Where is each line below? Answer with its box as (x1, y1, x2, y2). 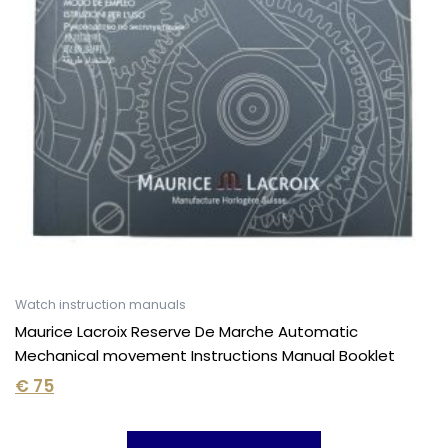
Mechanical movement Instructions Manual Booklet (15, 344, 395, 366)
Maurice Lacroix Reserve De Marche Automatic (15, 320, 358, 342)
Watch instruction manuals (15, 296, 186, 314)
